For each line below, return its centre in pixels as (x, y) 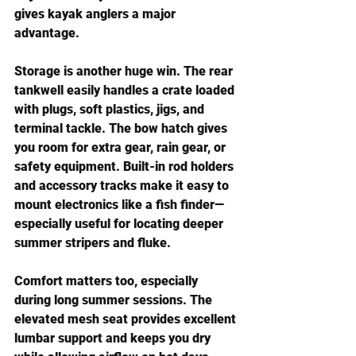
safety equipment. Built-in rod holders (126, 166)
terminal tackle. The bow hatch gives (122, 128)
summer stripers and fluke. (93, 243)
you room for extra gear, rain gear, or (122, 147)
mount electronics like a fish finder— (119, 205)
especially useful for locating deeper (120, 224)
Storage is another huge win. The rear (125, 71)
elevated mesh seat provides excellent (127, 319)
